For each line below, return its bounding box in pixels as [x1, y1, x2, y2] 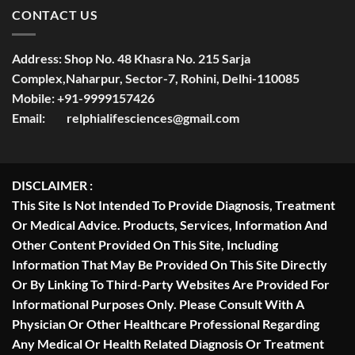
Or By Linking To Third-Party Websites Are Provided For [12, 276, 330, 292]
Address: [12, 50, 62, 66]
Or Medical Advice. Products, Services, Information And [12, 216, 327, 232]
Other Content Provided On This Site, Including [12, 236, 278, 252]
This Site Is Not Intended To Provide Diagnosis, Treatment [12, 197, 335, 212]
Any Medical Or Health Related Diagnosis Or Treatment [12, 335, 324, 351]
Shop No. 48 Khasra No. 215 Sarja [62, 50, 250, 66]
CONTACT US [12, 7, 98, 23]
